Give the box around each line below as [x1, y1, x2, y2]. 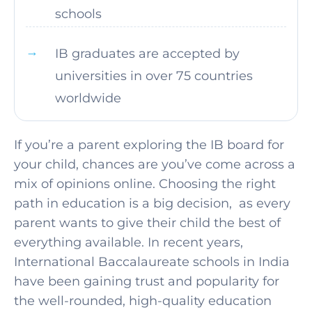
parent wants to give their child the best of [14, 215, 281, 231]
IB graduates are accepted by [55, 46, 240, 61]
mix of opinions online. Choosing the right [14, 176, 276, 192]
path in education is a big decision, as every [14, 196, 290, 211]
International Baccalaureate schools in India [14, 254, 290, 270]
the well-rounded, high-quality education [14, 293, 272, 309]
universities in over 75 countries [55, 68, 253, 84]
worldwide [55, 91, 121, 106]
